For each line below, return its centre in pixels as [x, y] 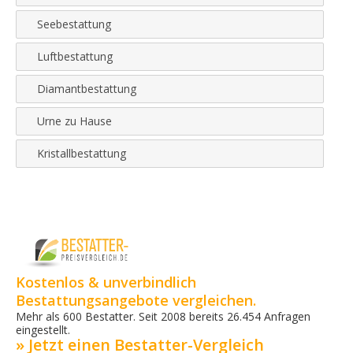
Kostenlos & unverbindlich [106, 282]
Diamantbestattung [87, 89]
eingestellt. [43, 329]
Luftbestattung [75, 56]
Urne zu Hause [74, 121]
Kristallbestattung [82, 153]
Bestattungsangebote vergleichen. [136, 300]
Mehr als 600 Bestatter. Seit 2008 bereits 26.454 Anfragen [163, 316]
